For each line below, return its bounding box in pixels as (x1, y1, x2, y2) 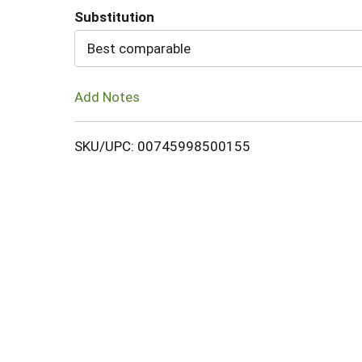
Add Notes (74, 88, 140, 105)
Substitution (74, 9, 154, 25)
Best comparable (87, 40, 191, 57)
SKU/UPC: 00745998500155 (74, 137, 250, 154)
